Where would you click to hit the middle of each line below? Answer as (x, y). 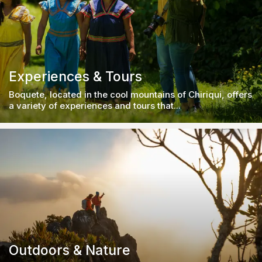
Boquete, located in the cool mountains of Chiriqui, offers (130, 95)
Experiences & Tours (75, 77)
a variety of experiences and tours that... (95, 106)
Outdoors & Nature (70, 251)
